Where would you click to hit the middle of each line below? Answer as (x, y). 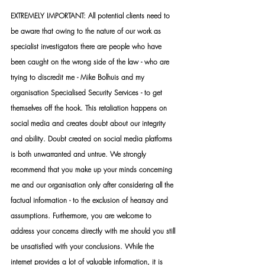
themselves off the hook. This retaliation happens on (90, 108)
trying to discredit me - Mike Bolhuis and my (79, 77)
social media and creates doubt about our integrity (89, 123)
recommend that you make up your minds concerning (93, 169)
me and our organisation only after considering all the (93, 185)
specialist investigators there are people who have (87, 46)
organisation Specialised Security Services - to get (88, 93)
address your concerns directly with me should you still (94, 231)
